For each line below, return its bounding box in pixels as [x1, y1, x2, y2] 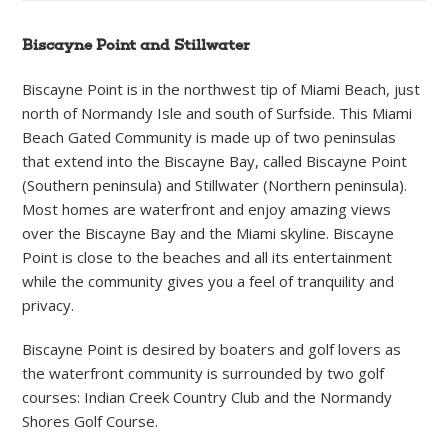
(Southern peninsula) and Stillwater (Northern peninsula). [22, 174, 408, 195]
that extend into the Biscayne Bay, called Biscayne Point [22, 150, 408, 171]
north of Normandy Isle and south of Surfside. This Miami [22, 102, 413, 123]
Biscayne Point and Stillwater [22, 35, 251, 54]
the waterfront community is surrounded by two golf [22, 362, 385, 383]
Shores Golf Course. [22, 410, 159, 431]
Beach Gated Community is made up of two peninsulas [22, 126, 397, 147]
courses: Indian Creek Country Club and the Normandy [22, 386, 393, 407]
